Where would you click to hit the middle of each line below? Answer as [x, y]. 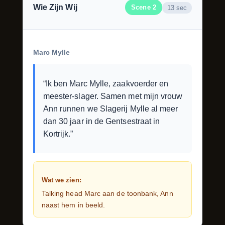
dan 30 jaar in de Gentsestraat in [101, 121]
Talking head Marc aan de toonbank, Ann [107, 193]
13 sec [177, 8]
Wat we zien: [61, 180]
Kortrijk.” [58, 134]
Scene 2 [144, 8]
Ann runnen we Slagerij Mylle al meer [110, 108]
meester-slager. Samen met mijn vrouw [113, 96]
